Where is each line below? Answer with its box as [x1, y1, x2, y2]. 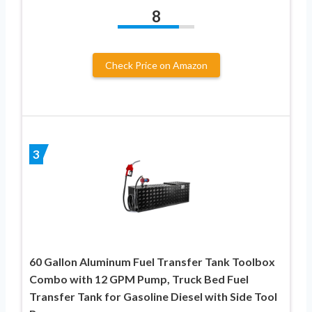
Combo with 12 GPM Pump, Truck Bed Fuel [29, 272, 249, 286]
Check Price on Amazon [104, 58, 208, 71]
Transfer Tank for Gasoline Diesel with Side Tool [29, 289, 277, 303]
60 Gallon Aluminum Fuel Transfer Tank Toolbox [29, 254, 275, 268]
